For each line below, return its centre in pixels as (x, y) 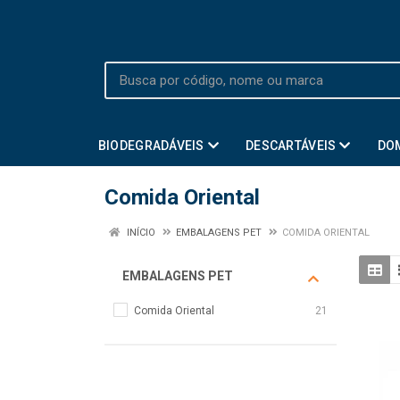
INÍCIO (140, 233)
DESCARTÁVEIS (291, 146)
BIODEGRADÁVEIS (151, 146)
